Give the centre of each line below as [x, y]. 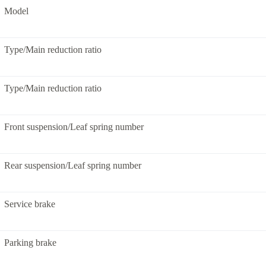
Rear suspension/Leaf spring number [73, 165]
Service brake [30, 204]
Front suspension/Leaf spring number [74, 127]
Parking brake [30, 243]
